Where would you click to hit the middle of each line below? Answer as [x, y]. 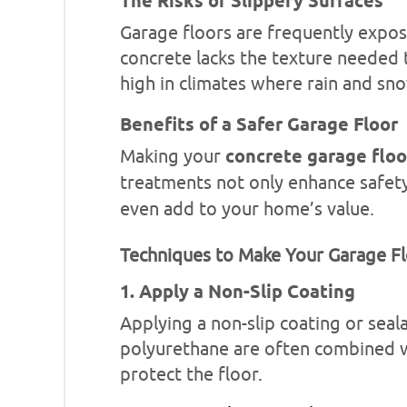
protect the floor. [191, 374]
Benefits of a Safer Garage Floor [259, 125]
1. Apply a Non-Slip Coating [238, 293]
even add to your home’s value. [247, 209]
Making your [173, 156]
